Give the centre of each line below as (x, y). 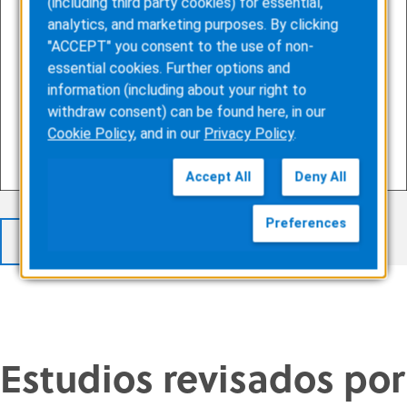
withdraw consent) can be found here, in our (187, 112)
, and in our (169, 134)
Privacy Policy (249, 134)
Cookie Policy (91, 134)
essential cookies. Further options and (169, 68)
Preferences (306, 223)
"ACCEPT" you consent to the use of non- (181, 46)
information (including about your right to (177, 90)
